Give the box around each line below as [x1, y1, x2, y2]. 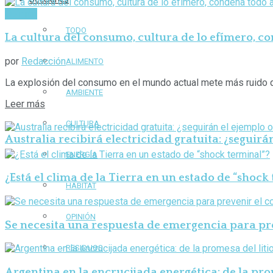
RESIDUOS [66, 243, 103, 253]
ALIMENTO [66, 57, 104, 66]
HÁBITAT [66, 181, 96, 191]
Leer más [5, 97, 45, 110]
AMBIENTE [66, 88, 103, 97]
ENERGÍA [66, 150, 97, 160]
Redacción [21, 55, 66, 67]
